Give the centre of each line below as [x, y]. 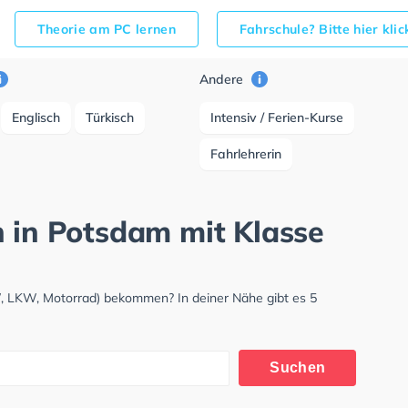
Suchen [298, 367]
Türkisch [110, 117]
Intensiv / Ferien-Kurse [277, 117]
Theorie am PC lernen [106, 29]
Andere [224, 79]
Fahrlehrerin [246, 154]
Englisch [36, 117]
